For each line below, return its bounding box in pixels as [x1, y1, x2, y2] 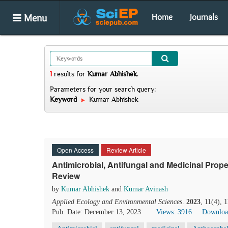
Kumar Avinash [124, 185, 168, 193]
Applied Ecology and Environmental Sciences [52, 198, 182, 206]
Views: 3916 [156, 208, 192, 216]
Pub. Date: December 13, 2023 [52, 208, 141, 216]
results [52, 70, 76, 78]
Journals [190, 12, 218, 22]
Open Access [57, 146, 94, 154]
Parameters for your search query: [50, 85, 156, 93]
